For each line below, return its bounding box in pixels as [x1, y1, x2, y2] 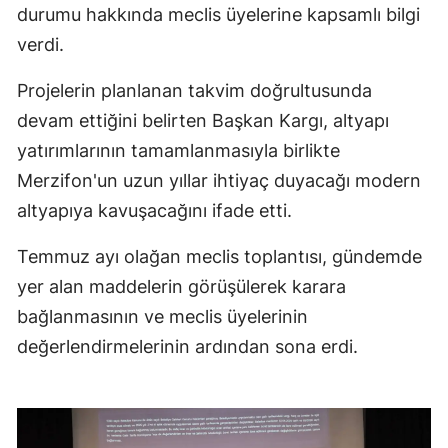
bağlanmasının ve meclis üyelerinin [17, 306, 308, 328]
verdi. [17, 34, 64, 56]
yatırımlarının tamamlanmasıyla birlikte [17, 140, 340, 162]
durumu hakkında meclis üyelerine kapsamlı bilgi [17, 4, 420, 26]
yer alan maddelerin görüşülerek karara [17, 276, 346, 298]
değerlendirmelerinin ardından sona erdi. [17, 336, 363, 358]
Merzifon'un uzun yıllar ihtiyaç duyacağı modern [17, 170, 421, 192]
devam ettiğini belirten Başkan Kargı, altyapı [17, 110, 389, 132]
